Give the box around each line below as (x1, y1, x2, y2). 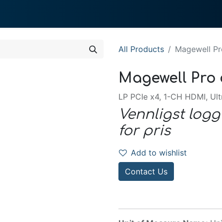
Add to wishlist (131, 148, 187, 158)
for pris (118, 123, 170, 139)
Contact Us (125, 166, 167, 176)
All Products (118, 44, 164, 54)
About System (45, 9, 98, 19)
